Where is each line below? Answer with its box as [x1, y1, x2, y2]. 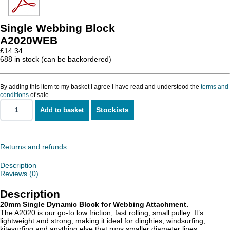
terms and [201, 83, 228, 90]
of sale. [29, 91, 50, 98]
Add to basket [40, 106, 84, 114]
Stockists [96, 105, 129, 114]
